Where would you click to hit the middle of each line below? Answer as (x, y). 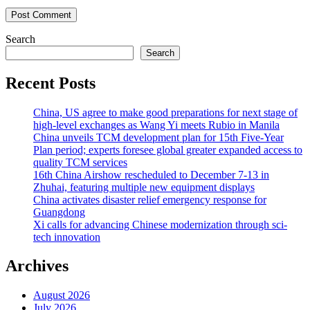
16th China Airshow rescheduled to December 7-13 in (151, 174)
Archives (37, 266)
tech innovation (67, 237)
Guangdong (59, 212)
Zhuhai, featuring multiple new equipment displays (144, 187)
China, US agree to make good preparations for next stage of (165, 112)
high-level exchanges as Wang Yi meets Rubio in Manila (156, 125)
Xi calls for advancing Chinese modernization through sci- (160, 224)
